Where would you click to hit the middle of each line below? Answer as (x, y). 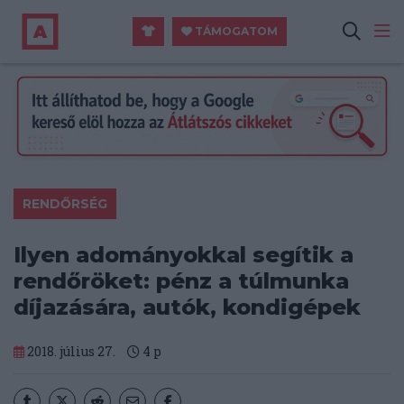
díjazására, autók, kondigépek (187, 308)
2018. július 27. (70, 352)
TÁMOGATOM (236, 31)
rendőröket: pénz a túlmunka (181, 281)
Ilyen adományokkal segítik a (184, 255)
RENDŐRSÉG (65, 204)
